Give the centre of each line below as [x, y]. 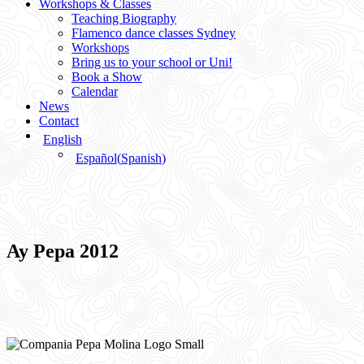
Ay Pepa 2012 [63, 251]
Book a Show [107, 77]
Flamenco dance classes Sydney [154, 33]
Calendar [95, 91]
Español [96, 158]
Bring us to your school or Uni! [152, 62]
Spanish [141, 158]
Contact [59, 121]
